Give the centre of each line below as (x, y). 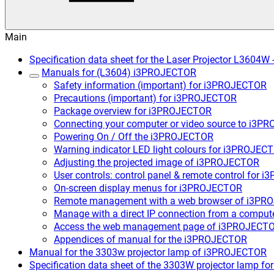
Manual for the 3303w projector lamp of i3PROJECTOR (148, 252)
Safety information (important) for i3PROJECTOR (160, 85)
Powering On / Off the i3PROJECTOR (134, 136)
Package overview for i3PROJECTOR (133, 110)
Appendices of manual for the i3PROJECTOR (150, 239)
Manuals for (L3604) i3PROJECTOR (119, 72)
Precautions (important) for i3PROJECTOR (145, 98)
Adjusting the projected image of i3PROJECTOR (157, 162)
